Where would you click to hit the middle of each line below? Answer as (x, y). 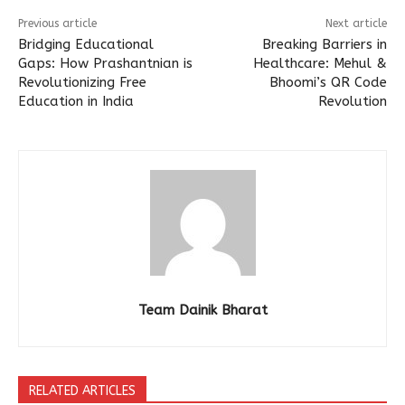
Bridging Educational (86, 45)
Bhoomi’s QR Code (328, 83)
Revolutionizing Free (82, 83)
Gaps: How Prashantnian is (105, 64)
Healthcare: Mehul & (320, 64)
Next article (356, 24)
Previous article (57, 24)
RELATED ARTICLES (82, 391)
